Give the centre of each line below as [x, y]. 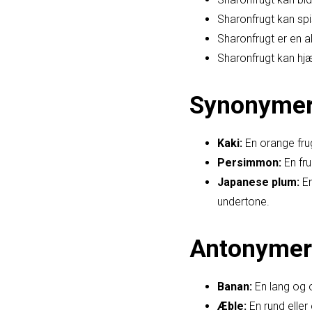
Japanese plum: [258, 182]
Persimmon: [249, 163]
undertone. [243, 202]
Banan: [235, 287]
